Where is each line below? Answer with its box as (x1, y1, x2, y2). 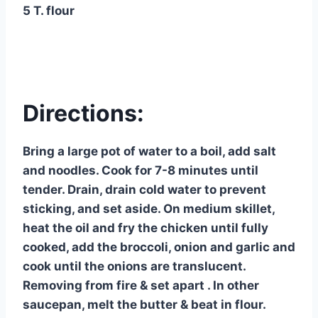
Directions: (23, 99, 144, 127)
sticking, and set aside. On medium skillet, (23, 201, 275, 216)
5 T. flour (23, 3, 75, 18)
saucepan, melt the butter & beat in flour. (23, 297, 265, 312)
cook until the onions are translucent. (23, 258, 246, 273)
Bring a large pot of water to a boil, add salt (23, 143, 276, 158)
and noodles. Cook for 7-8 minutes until (23, 163, 258, 177)
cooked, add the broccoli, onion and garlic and (23, 239, 295, 254)
